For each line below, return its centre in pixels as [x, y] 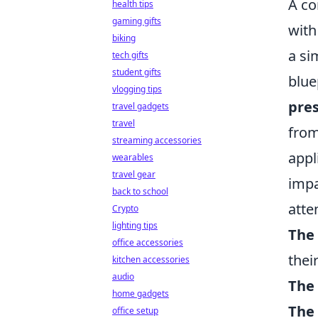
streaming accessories [157, 140]
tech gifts [130, 55]
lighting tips [135, 225]
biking [124, 38]
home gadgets [141, 294]
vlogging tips [137, 89]
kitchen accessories [151, 259]
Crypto [125, 208]
